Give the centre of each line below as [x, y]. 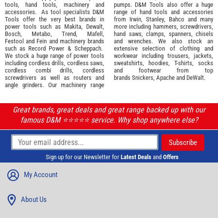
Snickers [143, 77]
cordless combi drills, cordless [54, 70]
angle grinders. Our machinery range [54, 85]
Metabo [41, 34]
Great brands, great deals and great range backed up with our [109, 109]
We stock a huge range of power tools [54, 55]
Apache [165, 77]
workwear [126, 55]
